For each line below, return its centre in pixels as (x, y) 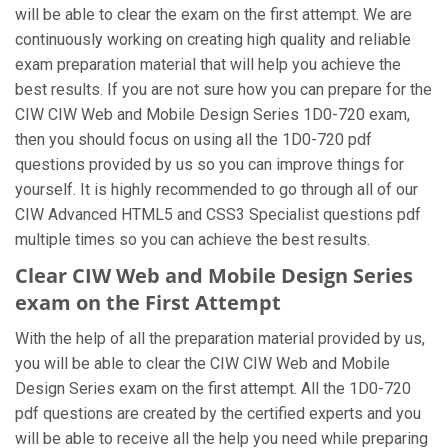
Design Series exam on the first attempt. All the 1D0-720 (213, 388)
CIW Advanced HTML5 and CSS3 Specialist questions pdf (218, 214)
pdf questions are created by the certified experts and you (218, 413)
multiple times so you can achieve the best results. (192, 239)
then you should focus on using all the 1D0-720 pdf (193, 139)
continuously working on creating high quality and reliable (213, 39)
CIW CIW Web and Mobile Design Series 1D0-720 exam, (212, 114)
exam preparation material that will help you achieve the (208, 64)
